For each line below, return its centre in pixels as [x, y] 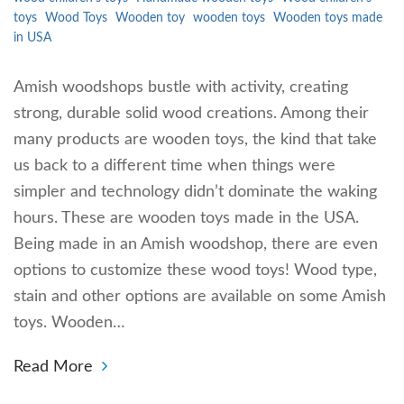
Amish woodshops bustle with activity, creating [181, 88]
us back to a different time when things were [174, 166]
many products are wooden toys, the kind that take [195, 140]
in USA [32, 38]
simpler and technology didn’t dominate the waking [195, 193]
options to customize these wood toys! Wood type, [195, 271]
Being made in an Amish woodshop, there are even [196, 245]
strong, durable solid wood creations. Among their [191, 114]
